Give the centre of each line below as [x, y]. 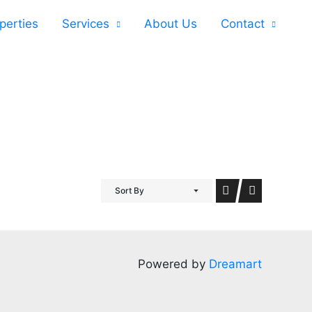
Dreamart [235, 264]
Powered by [173, 264]
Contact [243, 24]
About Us [171, 24]
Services [86, 24]
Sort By [130, 190]
